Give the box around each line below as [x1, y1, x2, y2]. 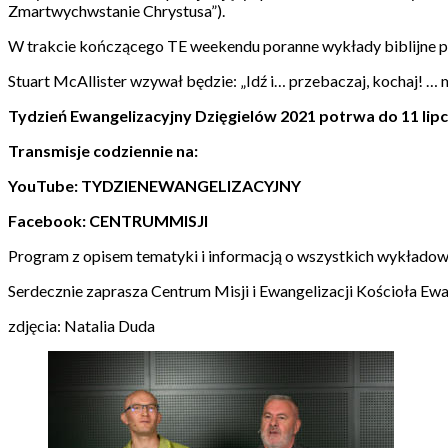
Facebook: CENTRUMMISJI [8, 210, 208, 230]
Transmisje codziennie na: [8, 140, 198, 160]
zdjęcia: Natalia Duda [8, 315, 155, 335]
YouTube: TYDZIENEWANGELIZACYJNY [8, 175, 301, 195]
